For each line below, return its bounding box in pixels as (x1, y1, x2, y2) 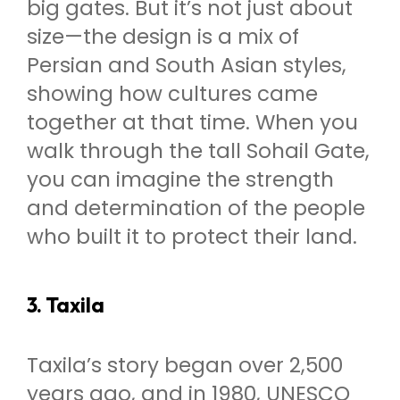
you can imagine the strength (27, 165, 334, 195)
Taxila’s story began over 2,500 (27, 350, 343, 379)
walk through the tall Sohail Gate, (27, 137, 370, 166)
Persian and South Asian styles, (27, 51, 346, 80)
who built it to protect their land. (27, 222, 357, 252)
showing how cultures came (27, 79, 318, 109)
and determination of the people (27, 194, 365, 223)
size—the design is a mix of (27, 22, 299, 52)
